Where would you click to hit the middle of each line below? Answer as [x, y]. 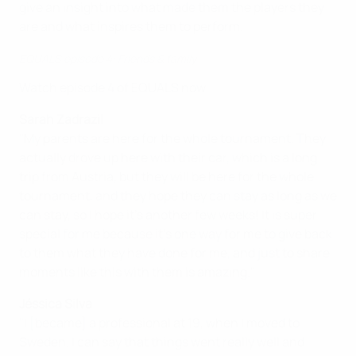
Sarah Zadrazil [61, 120]
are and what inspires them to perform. [131, 27]
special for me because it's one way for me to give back [176, 234]
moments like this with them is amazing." [137, 272]
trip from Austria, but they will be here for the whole [166, 177]
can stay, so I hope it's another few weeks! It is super [168, 215]
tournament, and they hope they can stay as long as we [178, 196]
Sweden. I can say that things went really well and [162, 342]
